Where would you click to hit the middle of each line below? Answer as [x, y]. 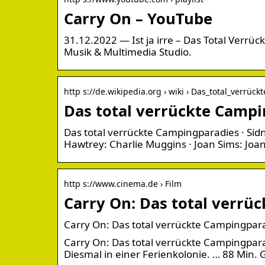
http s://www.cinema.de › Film [123, 183]
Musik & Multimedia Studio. [128, 51]
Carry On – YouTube [138, 18]
